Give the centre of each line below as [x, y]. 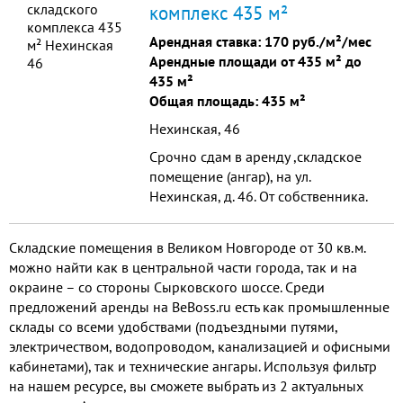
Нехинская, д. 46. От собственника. [258, 196]
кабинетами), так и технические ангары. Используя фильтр [193, 366]
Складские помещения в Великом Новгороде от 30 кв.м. [187, 247]
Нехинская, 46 [195, 129]
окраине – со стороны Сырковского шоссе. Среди [167, 287]
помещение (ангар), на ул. [230, 176]
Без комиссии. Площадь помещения [262, 216]
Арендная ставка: [207, 41]
